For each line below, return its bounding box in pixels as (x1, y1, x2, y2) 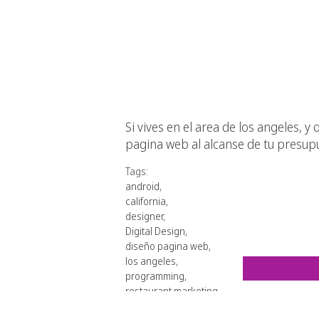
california (125, 194, 166, 209)
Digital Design (125, 224, 185, 239)
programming (125, 269, 184, 283)
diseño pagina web (125, 239, 209, 253)
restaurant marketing (125, 284, 218, 298)
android (125, 179, 159, 194)
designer (125, 209, 163, 224)
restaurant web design (125, 299, 224, 313)
